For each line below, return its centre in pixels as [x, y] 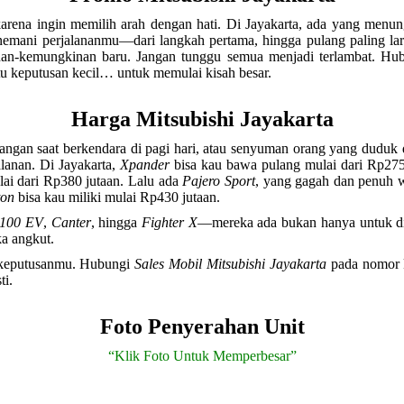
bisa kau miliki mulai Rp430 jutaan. [117, 197]
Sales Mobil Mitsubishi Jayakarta [230, 264]
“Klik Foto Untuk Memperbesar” [202, 356]
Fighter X [169, 222]
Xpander [145, 165]
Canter [71, 222]
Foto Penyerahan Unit [202, 326]
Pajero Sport [219, 181]
